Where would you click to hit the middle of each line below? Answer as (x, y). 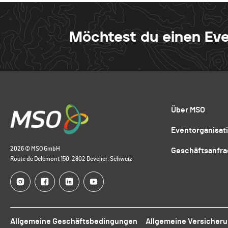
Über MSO (188, 110)
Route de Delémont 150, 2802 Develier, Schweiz (71, 159)
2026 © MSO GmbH (35, 149)
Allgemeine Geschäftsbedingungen (74, 221)
